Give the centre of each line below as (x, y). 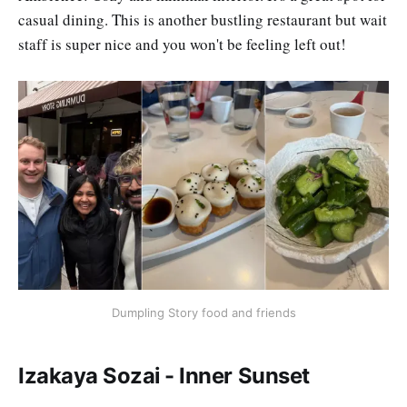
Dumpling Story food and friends (203, 312)
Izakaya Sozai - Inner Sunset (164, 376)
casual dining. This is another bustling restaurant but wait (203, 19)
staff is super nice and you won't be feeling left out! (182, 44)
